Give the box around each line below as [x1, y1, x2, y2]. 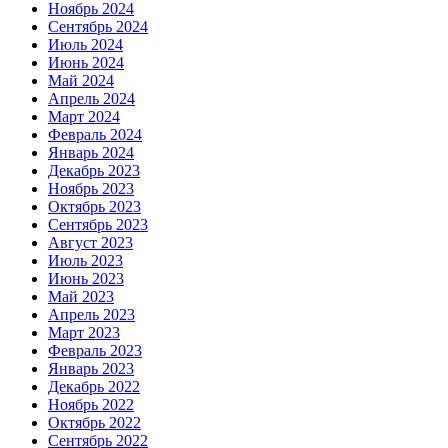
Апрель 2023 [48, 306, 135, 324]
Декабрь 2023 [48, 162, 140, 180]
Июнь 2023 [48, 270, 124, 288]
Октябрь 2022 [48, 414, 141, 432]
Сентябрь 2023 [48, 216, 148, 234]
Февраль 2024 [48, 126, 142, 144]
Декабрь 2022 [48, 378, 140, 396]
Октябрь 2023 [48, 198, 141, 216]
